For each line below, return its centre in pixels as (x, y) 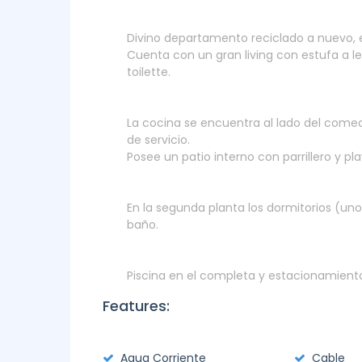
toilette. (149, 72)
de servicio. (158, 140)
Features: (136, 306)
